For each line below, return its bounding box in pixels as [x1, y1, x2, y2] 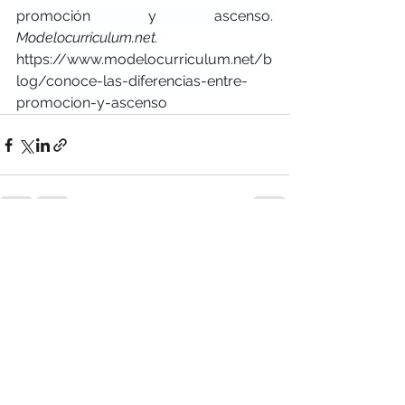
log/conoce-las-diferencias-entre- [16, 72, 248, 89]
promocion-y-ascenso [16, 94, 167, 111]
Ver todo [239, 240, 289, 254]
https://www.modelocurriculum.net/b [16, 51, 272, 68]
